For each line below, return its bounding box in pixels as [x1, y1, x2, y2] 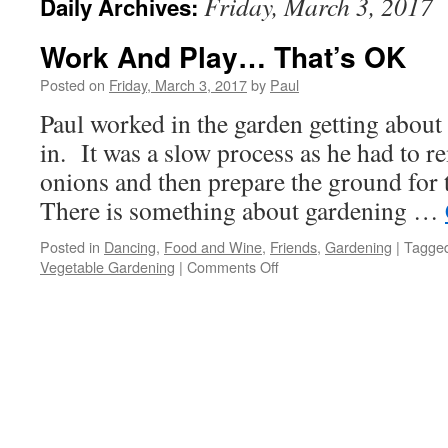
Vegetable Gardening [40, 256, 175, 277]
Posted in [40, 236, 100, 257]
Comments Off [187, 256, 279, 277]
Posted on [40, 74, 105, 95]
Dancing [104, 236, 156, 257]
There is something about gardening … [40, 193, 445, 227]
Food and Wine [164, 236, 262, 257]
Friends [270, 236, 317, 257]
